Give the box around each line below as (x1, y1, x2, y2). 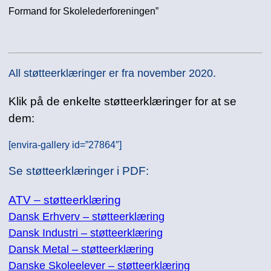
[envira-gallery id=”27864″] (8, 139, 122, 150)
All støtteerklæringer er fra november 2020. (8, 67, 216, 80)
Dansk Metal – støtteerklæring (8, 243, 154, 256)
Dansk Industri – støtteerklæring (8, 227, 163, 240)
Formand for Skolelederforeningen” (8, 5, 158, 17)
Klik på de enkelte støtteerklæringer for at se (8, 95, 237, 108)
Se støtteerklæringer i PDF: (8, 165, 149, 178)
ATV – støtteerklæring (8, 193, 121, 207)
